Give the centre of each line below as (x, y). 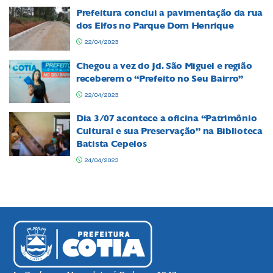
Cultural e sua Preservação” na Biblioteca (169, 131)
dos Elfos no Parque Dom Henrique (155, 26)
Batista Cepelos (112, 144)
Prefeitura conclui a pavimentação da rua (169, 13)
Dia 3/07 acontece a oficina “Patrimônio (167, 118)
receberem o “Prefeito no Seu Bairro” (160, 78)
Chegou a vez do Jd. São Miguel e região (164, 66)
